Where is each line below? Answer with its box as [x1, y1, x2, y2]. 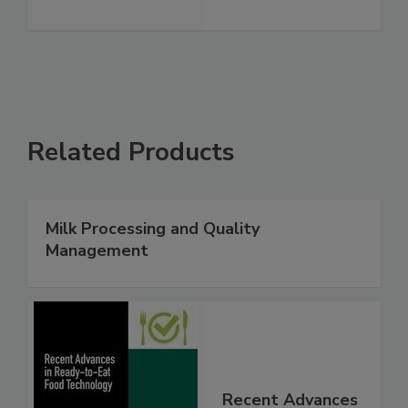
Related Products [27, 135, 235, 170]
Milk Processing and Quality [46, 218, 260, 240]
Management [46, 240, 148, 262]
